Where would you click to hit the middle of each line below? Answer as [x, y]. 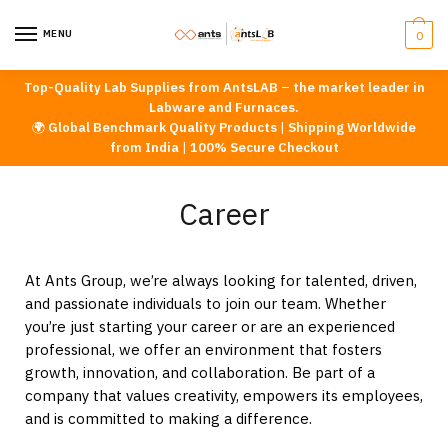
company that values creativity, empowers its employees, [224, 395]
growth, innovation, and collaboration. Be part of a [200, 372]
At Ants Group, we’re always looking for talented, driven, [221, 280]
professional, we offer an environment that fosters [203, 349]
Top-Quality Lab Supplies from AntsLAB [150, 87]
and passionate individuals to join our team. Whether [205, 303]
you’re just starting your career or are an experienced [210, 326]
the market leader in [357, 87]
